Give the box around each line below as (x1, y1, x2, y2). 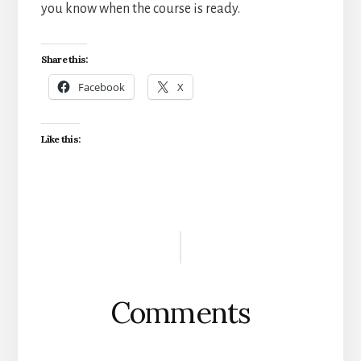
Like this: (40, 133, 81, 146)
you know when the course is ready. (40, 2, 240, 17)
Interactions (39, 245, 193, 283)
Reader (39, 210, 131, 248)
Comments (110, 294, 251, 332)
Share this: (40, 53, 88, 66)
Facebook (77, 80, 125, 95)
